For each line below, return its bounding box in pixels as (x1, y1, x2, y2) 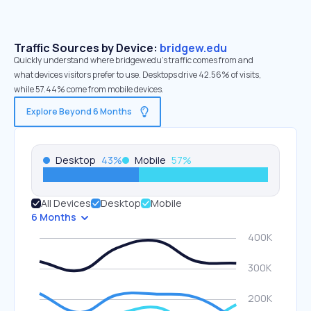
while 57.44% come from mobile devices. (14, 83, 164, 95)
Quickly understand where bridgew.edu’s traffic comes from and (14, 54, 253, 66)
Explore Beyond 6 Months (26, 106, 132, 117)
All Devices (41, 196, 91, 210)
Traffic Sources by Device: (14, 40, 160, 56)
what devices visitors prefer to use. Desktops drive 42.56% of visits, (14, 69, 261, 81)
